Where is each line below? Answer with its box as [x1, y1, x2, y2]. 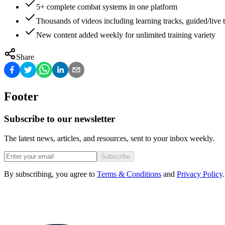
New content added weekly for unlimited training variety [36, 31, 215, 40]
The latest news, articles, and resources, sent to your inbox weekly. [4, 134, 214, 143]
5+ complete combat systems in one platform [36, 3, 177, 12]
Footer [4, 90, 39, 103]
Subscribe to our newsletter [4, 114, 115, 125]
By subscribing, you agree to [4, 169, 95, 178]
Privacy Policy [177, 169, 222, 178]
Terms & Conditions [97, 169, 161, 178]
